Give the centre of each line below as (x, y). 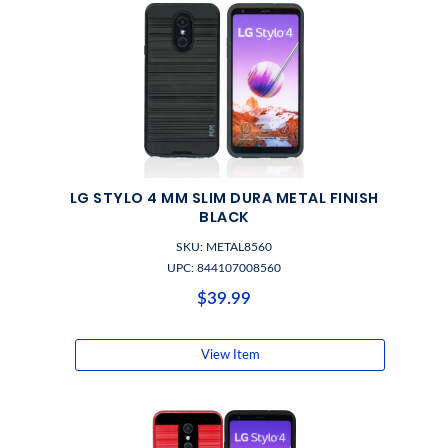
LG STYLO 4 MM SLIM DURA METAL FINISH (224, 198)
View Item (230, 355)
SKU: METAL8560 (224, 247)
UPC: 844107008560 (224, 268)
